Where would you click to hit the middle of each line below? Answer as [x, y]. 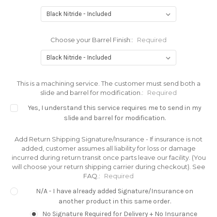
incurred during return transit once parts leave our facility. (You [108, 158]
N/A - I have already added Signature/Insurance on [115, 191]
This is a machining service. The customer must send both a [108, 84]
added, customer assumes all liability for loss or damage [108, 148]
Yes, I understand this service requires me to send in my [115, 108]
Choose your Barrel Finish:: [93, 40]
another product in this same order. [115, 201]
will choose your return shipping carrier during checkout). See [108, 167]
